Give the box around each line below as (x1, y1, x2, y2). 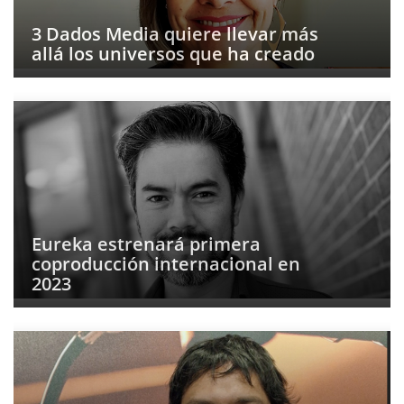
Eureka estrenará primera (32, 232, 261, 256)
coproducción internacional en (32, 252, 300, 276)
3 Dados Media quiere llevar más (32, 22, 318, 46)
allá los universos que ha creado (32, 41, 315, 66)
